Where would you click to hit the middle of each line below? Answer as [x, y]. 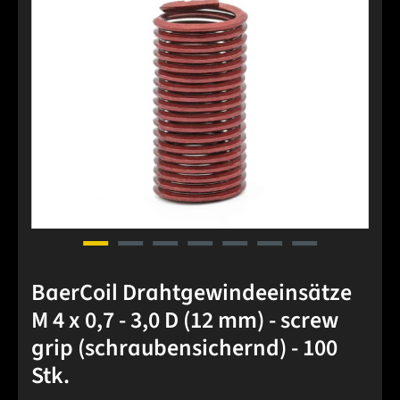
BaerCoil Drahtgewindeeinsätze [192, 293]
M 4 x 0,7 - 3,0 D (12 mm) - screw [185, 321]
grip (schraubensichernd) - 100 [184, 348]
